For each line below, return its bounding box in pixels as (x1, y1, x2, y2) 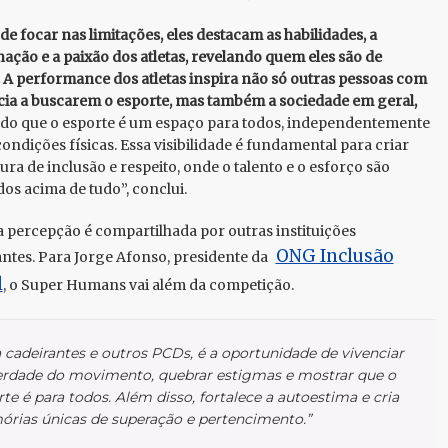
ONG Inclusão (275, 245, 394, 268)
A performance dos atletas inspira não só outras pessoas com (2, 70, 427, 89)
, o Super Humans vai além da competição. (2, 276, 294, 295)
